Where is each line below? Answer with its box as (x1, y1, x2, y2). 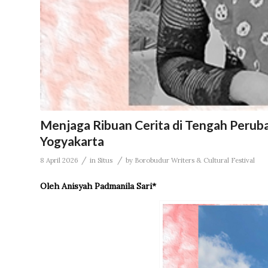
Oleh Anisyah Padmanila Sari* (40, 181, 156, 192)
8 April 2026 (40, 156, 78, 165)
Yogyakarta (40, 133, 104, 149)
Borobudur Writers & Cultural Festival (135, 156, 255, 165)
